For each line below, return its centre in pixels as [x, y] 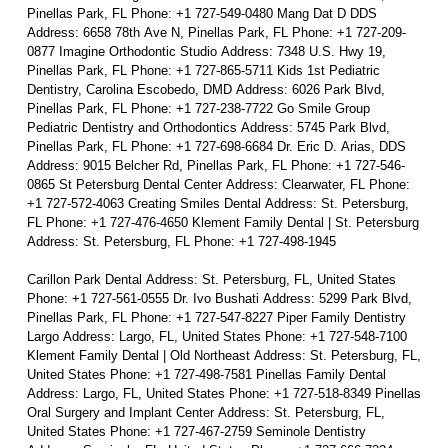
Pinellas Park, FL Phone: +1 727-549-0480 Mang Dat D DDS [78, 13]
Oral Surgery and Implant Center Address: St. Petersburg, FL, [122, 412]
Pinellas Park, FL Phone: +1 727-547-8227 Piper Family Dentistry [78, 317]
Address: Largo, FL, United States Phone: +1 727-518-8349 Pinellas [127, 393]
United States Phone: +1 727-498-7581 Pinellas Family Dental [68, 374]
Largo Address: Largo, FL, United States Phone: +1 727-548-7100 [44, 336]
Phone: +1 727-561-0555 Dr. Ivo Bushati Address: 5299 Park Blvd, [99, 298]
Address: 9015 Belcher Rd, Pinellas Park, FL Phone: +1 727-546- [158, 165]
